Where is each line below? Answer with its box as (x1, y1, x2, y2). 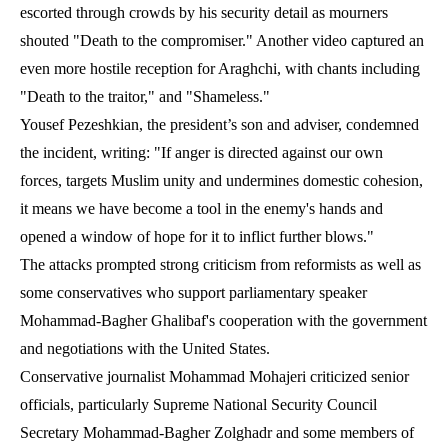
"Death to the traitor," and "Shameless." (20, 87, 270, 105)
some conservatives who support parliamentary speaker (20, 283, 367, 301)
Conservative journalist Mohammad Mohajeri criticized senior (20, 367, 409, 385)
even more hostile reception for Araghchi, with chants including (20, 59, 420, 77)
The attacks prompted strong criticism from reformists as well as (20, 255, 421, 273)
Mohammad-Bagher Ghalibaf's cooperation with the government (20, 311, 427, 329)
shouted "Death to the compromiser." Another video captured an (20, 31, 424, 49)
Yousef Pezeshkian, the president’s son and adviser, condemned (20, 115, 419, 133)
